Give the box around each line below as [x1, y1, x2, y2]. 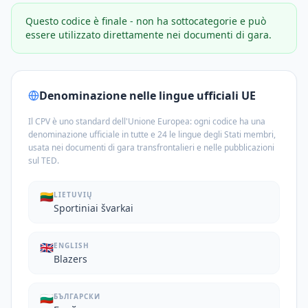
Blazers [54, 252, 87, 265]
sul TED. [28, 155, 59, 166]
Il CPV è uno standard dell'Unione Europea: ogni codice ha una [28, 115, 265, 127]
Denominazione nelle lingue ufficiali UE [39, 88, 256, 103]
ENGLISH [54, 241, 89, 250]
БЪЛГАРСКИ [54, 291, 100, 301]
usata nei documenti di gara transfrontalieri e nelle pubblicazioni [28, 142, 274, 153]
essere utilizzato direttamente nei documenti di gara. [25, 28, 272, 41]
